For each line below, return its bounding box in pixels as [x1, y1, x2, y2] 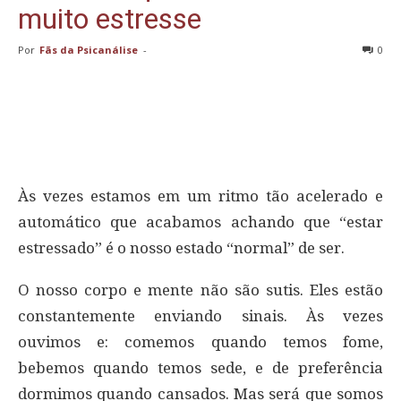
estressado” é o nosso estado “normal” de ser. [18, 238, 345, 257]
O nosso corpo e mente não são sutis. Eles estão [18, 280, 383, 299]
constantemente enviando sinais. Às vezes [18, 306, 383, 325]
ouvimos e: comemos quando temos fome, [18, 332, 383, 351]
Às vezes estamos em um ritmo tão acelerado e [18, 186, 383, 205]
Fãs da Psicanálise [39, 42, 138, 56]
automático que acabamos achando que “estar [18, 212, 383, 231]
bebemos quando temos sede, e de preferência [18, 358, 383, 377]
